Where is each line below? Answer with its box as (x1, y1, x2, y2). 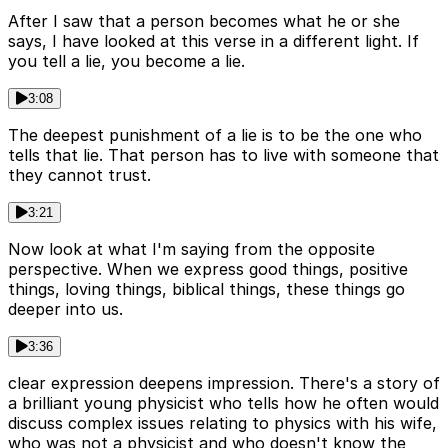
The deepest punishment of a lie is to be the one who (8, 125, 422, 146)
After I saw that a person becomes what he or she (8, 11, 400, 32)
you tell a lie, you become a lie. (8, 51, 245, 72)
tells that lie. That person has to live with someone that (8, 145, 439, 166)
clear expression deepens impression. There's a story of (8, 373, 440, 394)
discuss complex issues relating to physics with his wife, (8, 413, 437, 434)
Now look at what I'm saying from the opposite (8, 239, 375, 260)
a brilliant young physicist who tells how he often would (8, 393, 439, 414)
